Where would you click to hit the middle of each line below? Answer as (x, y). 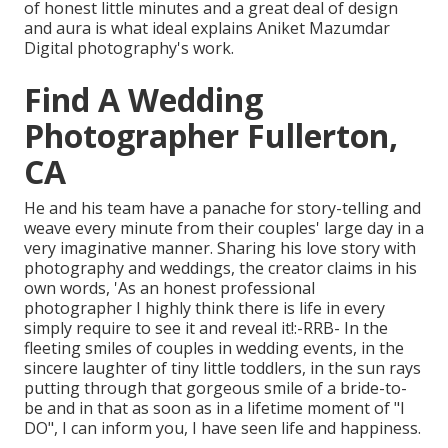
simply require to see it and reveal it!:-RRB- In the (206, 327)
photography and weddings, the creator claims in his (220, 267)
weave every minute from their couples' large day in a (224, 227)
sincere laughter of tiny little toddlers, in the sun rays (222, 367)
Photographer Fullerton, (211, 135)
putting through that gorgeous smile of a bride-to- (215, 387)
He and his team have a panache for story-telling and (222, 207)
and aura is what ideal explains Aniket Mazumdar (207, 27)
